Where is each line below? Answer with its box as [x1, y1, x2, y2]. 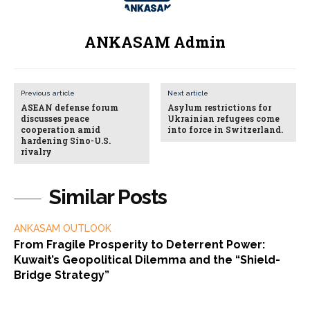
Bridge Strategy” [14, 268, 109, 282]
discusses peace [21, 112, 89, 124]
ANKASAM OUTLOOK [14, 222, 111, 234]
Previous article [21, 89, 75, 97]
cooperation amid [21, 123, 100, 135]
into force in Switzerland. [167, 123, 284, 135]
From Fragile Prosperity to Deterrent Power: [14, 237, 265, 251]
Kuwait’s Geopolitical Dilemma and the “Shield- [14, 253, 280, 266]
